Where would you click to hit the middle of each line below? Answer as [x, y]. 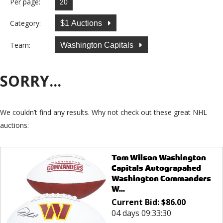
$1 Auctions [82, 23]
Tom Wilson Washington [159, 158]
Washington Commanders [161, 179]
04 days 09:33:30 [141, 213]
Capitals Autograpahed [156, 168]
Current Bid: [136, 202]
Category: [25, 23]
